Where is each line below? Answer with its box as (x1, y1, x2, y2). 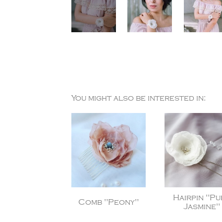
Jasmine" (183, 202, 220, 211)
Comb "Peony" (78, 198, 139, 207)
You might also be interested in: (71, 94, 206, 103)
